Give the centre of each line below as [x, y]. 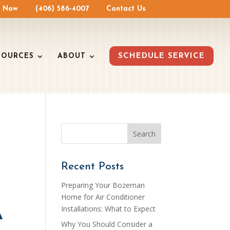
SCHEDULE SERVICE [161, 56]
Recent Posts [93, 167]
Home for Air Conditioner [103, 197]
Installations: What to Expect [109, 209]
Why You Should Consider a [107, 224]
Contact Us [126, 9]
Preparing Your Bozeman [103, 185]
